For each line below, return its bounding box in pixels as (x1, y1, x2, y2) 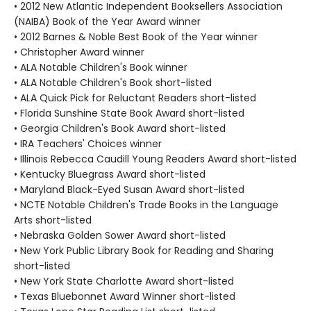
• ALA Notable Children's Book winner (14, 60, 187, 74)
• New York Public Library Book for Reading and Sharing (14, 243, 274, 258)
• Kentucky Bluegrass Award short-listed (14, 167, 205, 181)
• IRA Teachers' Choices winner (14, 136, 162, 151)
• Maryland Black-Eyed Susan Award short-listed (14, 182, 244, 196)
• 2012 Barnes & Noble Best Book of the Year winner (14, 29, 258, 44)
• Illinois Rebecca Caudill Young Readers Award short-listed (14, 151, 296, 166)
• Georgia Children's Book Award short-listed (14, 121, 226, 135)
